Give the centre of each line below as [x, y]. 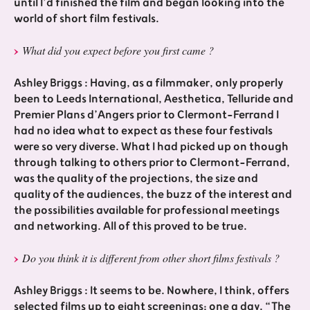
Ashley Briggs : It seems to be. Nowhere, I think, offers [152, 290]
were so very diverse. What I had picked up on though [151, 146]
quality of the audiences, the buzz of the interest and [153, 194]
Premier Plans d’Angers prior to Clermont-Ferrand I [146, 115]
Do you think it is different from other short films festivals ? [151, 257]
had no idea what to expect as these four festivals [143, 130]
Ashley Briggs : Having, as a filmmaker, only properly [148, 83]
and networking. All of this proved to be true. [130, 226]
